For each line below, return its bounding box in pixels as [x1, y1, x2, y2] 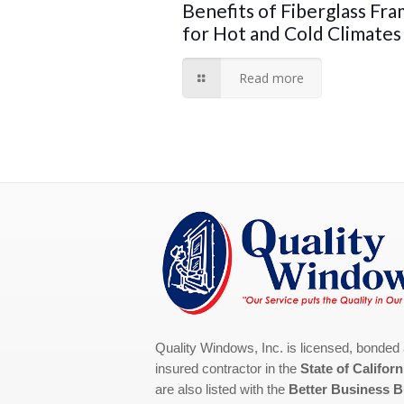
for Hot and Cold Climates [181, 22, 401, 45]
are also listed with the [155, 381, 289, 398]
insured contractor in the [155, 361, 301, 377]
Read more [239, 69, 305, 87]
